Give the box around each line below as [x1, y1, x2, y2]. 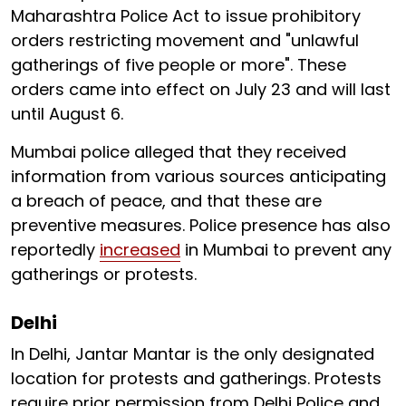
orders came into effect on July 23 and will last [11, 78, 391, 101]
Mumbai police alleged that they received [11, 140, 346, 164]
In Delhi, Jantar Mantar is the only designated [11, 343, 374, 366]
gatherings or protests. [11, 263, 197, 286]
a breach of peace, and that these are [11, 189, 322, 213]
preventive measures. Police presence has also [11, 214, 391, 237]
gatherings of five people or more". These [11, 53, 346, 77]
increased [100, 238, 180, 262]
